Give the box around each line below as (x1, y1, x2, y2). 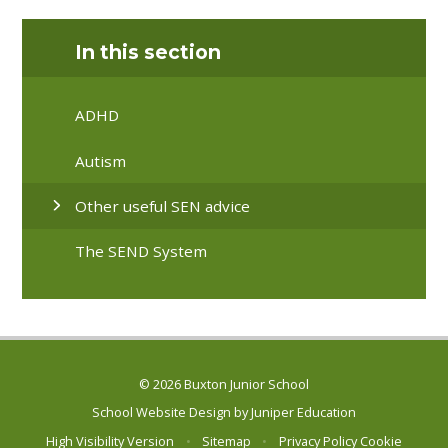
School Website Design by (92, 403, 251, 422)
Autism (75, 150, 127, 171)
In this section (75, 39, 222, 64)
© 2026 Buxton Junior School (139, 375, 309, 394)
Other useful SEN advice (75, 195, 251, 216)
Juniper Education (251, 403, 356, 422)
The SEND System (75, 241, 208, 262)
